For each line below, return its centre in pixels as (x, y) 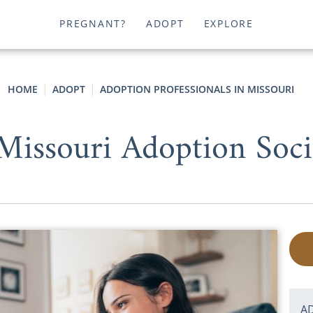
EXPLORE (228, 24)
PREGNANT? (93, 24)
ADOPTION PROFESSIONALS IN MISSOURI (197, 89)
